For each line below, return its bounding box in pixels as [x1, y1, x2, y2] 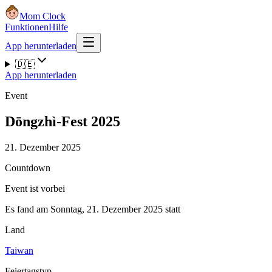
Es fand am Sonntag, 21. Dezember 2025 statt [5, 203, 180, 214]
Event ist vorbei [5, 183, 65, 194]
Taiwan [5, 245, 33, 256]
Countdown [5, 162, 50, 173]
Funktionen [5, 22, 49, 32]
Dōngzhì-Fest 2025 [5, 113, 120, 129]
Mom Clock [19, 11, 66, 21]
